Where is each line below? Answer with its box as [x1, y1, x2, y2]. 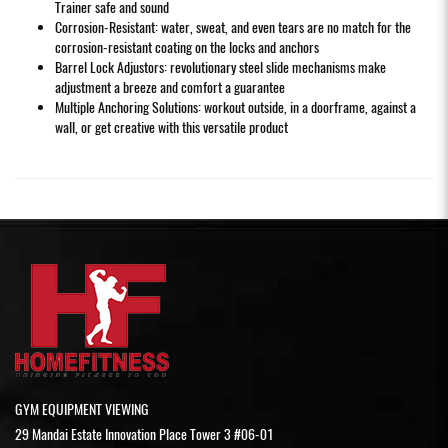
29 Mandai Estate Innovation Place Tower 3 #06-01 [15, 424, 274, 444]
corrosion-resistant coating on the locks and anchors [55, 37, 319, 57]
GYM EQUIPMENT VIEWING [15, 399, 149, 419]
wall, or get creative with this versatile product [55, 117, 288, 137]
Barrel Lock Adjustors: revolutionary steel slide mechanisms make [55, 57, 386, 77]
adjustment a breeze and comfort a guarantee [55, 77, 285, 97]
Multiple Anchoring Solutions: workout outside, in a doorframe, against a [55, 97, 416, 117]
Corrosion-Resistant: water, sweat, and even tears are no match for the [55, 17, 411, 37]
